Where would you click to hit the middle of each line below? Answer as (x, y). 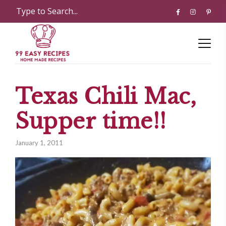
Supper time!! (91, 121)
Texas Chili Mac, (106, 97)
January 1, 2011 (39, 143)
